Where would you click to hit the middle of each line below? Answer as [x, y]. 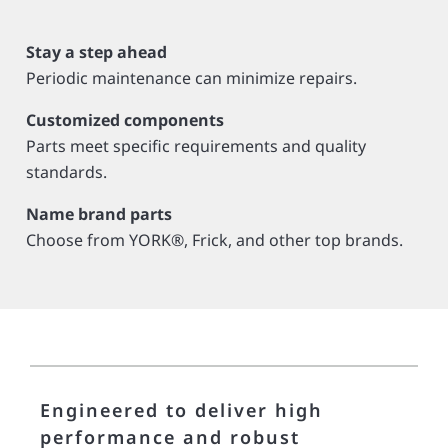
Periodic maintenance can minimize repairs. [191, 78]
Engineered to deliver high [181, 410]
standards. [66, 172]
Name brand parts [99, 214]
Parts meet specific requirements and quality [196, 146]
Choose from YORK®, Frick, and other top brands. [214, 240]
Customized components [125, 120]
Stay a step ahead [96, 52]
